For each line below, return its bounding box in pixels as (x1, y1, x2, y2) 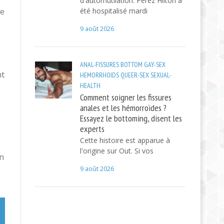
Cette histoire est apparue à (79, 135, 170, 145)
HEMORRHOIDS (79, 70, 119, 79)
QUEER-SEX (120, 70, 149, 79)
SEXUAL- (150, 70, 171, 79)
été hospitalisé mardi (79, 6, 147, 15)
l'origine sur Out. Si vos (79, 146, 153, 155)
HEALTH (79, 81, 100, 90)
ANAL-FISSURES (79, 60, 119, 69)
